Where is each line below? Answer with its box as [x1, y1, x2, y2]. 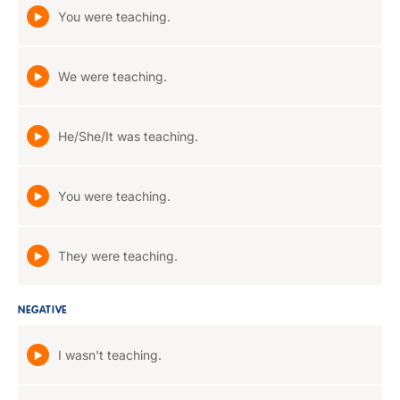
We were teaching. [58, 69, 167, 84]
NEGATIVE [18, 305, 68, 316]
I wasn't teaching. [58, 347, 162, 362]
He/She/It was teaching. [58, 129, 198, 144]
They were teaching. [58, 248, 178, 263]
